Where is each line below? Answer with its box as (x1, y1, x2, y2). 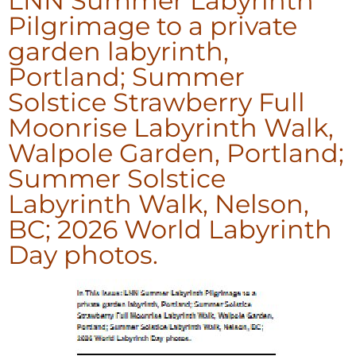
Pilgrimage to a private (8, 10, 297, 41)
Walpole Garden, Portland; (8, 137, 344, 168)
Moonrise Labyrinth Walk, (8, 111, 334, 143)
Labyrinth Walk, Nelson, (8, 188, 309, 219)
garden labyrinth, (8, 35, 229, 67)
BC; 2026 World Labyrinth (8, 213, 332, 245)
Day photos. (8, 238, 158, 270)
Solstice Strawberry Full (8, 86, 305, 118)
